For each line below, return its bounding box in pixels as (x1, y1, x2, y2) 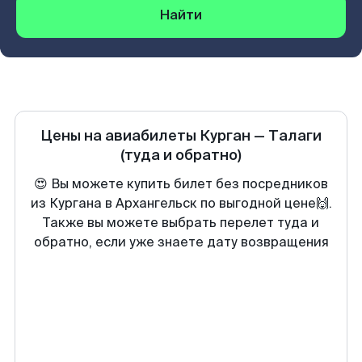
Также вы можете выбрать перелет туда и (43, 214, 319, 231)
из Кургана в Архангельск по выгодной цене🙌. (30, 195, 332, 212)
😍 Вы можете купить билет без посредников (34, 175, 328, 192)
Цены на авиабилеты (40, 126, 200, 145)
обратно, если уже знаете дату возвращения (33, 234, 329, 250)
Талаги (268, 126, 322, 145)
